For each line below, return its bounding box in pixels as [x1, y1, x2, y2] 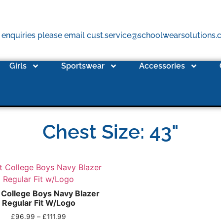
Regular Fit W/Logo [1, 198, 75, 208]
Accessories [139, 61, 185, 71]
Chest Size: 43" [42, 120, 179, 144]
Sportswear [61, 61, 105, 71]
